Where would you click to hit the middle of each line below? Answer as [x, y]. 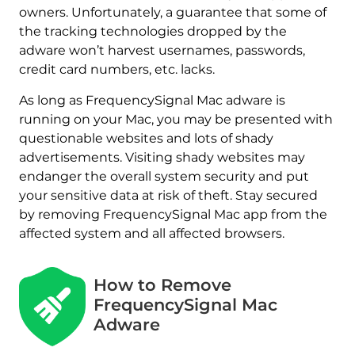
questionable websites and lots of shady [146, 139]
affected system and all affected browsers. [151, 234]
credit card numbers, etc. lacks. [116, 70]
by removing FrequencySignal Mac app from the [173, 215]
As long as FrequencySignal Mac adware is [152, 101]
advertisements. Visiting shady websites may [162, 158]
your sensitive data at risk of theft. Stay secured [168, 196]
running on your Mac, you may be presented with [176, 120]
